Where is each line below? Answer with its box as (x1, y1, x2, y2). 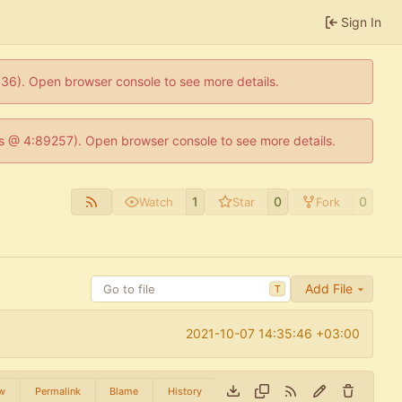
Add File (305, 281, 353, 297)
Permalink (34, 384, 81, 398)
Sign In (341, 13, 381, 30)
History (167, 384, 202, 398)
